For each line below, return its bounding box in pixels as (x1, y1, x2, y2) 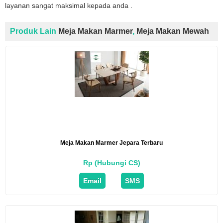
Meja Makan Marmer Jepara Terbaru (60, 139, 163, 146)
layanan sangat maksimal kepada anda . (5, 1, 132, 9)
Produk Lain (10, 26, 58, 35)
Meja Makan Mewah (136, 26, 209, 35)
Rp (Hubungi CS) (83, 158, 140, 167)
